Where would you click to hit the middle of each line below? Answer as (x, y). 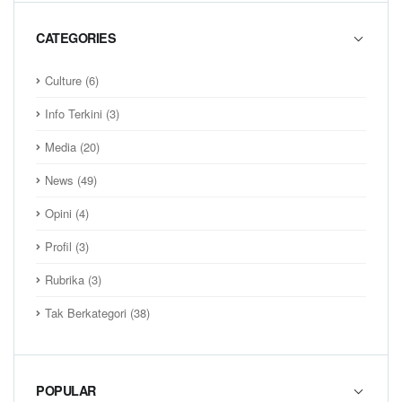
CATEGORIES (76, 37)
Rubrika (65, 279)
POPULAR (66, 391)
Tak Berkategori (86, 312)
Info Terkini (74, 113)
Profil (58, 246)
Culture (63, 80)
